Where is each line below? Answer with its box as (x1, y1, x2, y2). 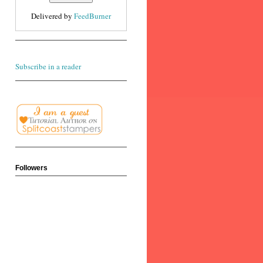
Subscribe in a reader (15, 61, 81, 72)
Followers (15, 163, 48, 172)
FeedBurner (74, 11, 111, 22)
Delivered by (31, 11, 74, 22)
